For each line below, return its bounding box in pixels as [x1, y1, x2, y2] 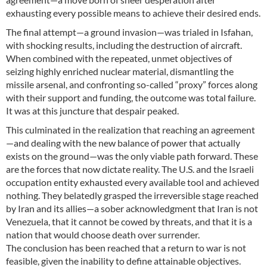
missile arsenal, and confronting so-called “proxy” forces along [6, 79, 257, 91]
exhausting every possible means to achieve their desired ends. [6, 7, 260, 19]
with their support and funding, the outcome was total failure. [6, 92, 256, 104]
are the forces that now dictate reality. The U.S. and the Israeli [6, 163, 254, 175]
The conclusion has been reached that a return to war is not [6, 242, 246, 254]
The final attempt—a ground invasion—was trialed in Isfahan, [6, 26, 253, 38]
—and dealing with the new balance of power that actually [6, 137, 240, 149]
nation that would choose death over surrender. [6, 229, 200, 241]
